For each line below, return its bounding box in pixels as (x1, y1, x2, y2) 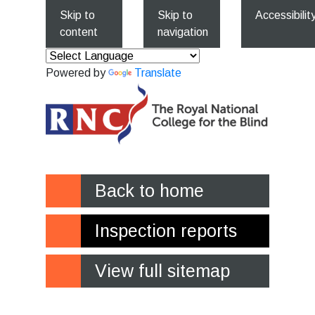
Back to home (95, 180, 204, 200)
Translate (134, 67, 181, 79)
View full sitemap (95, 260, 230, 281)
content (60, 26, 98, 38)
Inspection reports (95, 220, 237, 240)
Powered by (46, 67, 108, 79)
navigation (157, 26, 208, 38)
